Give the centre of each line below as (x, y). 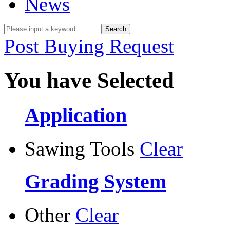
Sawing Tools (80, 148)
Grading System (95, 182)
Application (76, 115)
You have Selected (89, 80)
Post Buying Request (89, 46)
